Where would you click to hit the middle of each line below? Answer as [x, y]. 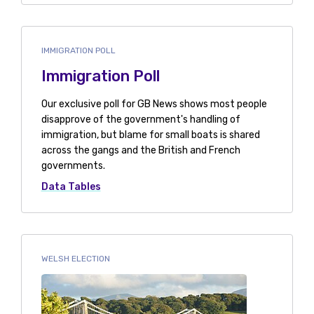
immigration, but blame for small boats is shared [150, 135]
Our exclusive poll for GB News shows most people [154, 104]
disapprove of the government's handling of [141, 120]
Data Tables [71, 187]
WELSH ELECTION [75, 259]
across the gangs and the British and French [141, 150]
